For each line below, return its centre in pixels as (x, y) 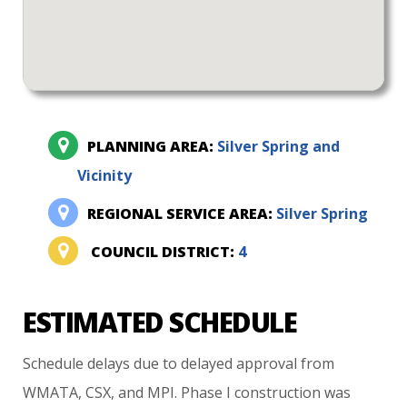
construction (278, 392)
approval (267, 363)
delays (109, 363)
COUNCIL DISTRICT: (165, 251)
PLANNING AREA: (153, 146)
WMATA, (53, 392)
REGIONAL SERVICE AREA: (182, 213)
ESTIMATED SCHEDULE (160, 322)
